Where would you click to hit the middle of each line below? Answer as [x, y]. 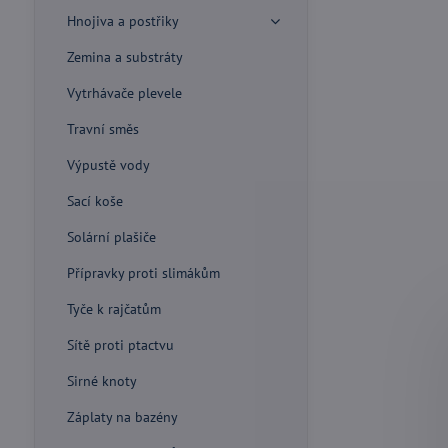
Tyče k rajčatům [113, 309]
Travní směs [102, 129]
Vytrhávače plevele [124, 93]
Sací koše [94, 201]
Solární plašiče [111, 237]
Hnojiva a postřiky [122, 21]
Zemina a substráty [124, 57]
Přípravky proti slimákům [143, 273]
